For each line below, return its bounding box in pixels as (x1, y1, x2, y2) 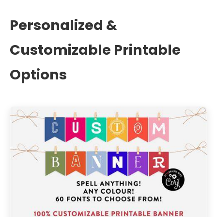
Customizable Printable (10, 40, 181, 60)
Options (10, 65, 67, 84)
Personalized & (10, 15, 117, 35)
